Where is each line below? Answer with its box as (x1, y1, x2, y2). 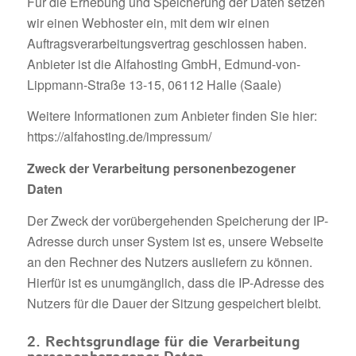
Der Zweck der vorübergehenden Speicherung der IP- (26, 211, 328, 230)
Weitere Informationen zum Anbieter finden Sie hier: (26, 106, 317, 126)
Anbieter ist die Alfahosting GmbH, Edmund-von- (26, 54, 300, 73)
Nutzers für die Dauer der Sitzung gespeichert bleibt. (26, 293, 321, 312)
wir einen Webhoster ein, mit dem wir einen (26, 13, 269, 32)
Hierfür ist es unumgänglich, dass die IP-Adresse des (26, 273, 324, 292)
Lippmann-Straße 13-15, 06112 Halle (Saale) (26, 75, 281, 94)
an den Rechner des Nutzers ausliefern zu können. (26, 252, 312, 271)
